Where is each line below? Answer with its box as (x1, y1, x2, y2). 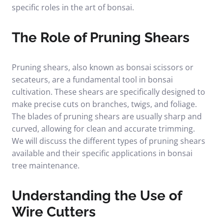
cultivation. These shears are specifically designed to (12, 86, 205, 97)
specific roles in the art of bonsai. (12, 2, 134, 13)
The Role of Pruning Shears (12, 29, 190, 46)
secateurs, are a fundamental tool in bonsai (12, 74, 173, 85)
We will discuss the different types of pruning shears (12, 136, 205, 146)
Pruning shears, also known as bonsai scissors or (12, 62, 193, 73)
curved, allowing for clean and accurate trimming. (12, 123, 195, 134)
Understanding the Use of (12, 188, 182, 204)
